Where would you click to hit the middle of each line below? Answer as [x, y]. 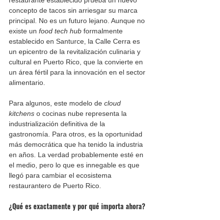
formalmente [103, 31]
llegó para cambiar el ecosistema [61, 175]
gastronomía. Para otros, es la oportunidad [77, 134]
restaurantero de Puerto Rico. [55, 185]
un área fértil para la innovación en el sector [78, 72]
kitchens [22, 113]
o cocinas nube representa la [82, 113]
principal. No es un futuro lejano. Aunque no [78, 20]
